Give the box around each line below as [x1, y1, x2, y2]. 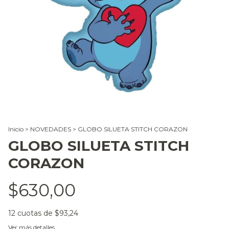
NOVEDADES [30, 125, 71, 133]
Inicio [8, 125, 24, 133]
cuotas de [17, 208, 55, 218]
